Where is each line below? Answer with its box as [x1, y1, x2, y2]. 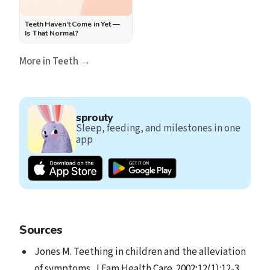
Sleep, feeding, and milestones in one [76, 121, 241, 136]
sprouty [76, 110, 113, 125]
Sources [19, 222, 63, 238]
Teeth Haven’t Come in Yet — [25, 19, 120, 29]
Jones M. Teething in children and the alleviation [34, 245, 246, 260]
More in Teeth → [19, 54, 90, 69]
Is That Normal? [25, 28, 79, 38]
